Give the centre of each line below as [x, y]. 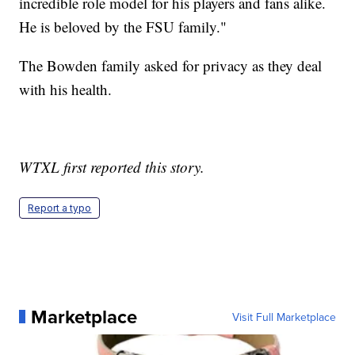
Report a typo [60, 208]
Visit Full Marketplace [284, 317]
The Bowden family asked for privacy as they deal [171, 65]
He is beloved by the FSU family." [123, 26]
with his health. [66, 89]
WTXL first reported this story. [112, 166]
